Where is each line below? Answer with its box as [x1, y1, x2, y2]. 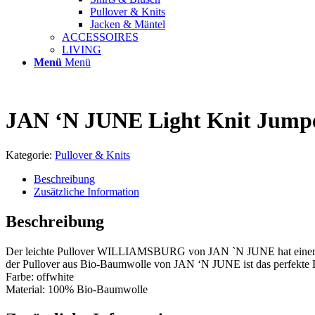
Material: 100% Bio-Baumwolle [6, 283, 148, 295]
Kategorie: [6, 148, 55, 161]
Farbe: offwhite [6, 270, 74, 283]
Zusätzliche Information [34, 185, 139, 198]
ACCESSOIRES [62, 31, 139, 43]
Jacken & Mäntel [90, 18, 165, 30]
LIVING [62, 44, 101, 56]
